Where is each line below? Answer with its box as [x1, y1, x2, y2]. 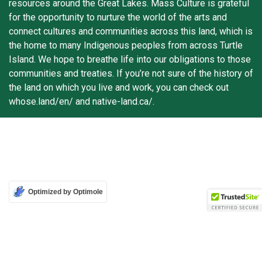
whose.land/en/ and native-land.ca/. [9, 96, 154, 108]
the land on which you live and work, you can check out [9, 82, 229, 94]
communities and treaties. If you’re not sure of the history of [9, 68, 253, 80]
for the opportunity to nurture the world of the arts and [9, 12, 227, 23]
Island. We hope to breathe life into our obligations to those [9, 54, 251, 65]
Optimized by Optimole [28, 188, 103, 196]
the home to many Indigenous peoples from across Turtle [9, 40, 243, 51]
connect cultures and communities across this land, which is [9, 26, 253, 37]
